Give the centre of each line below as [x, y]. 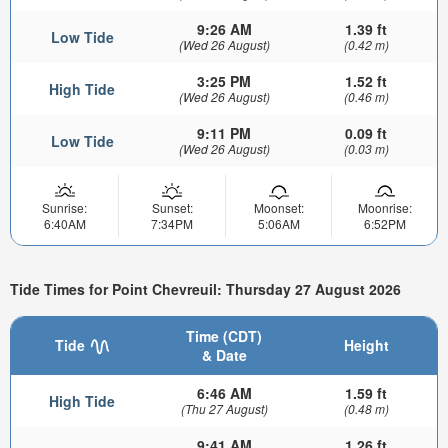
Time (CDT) [224, 335]
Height [366, 344]
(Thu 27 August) [224, 408]
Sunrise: [64, 208]
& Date [224, 354]
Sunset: [172, 208]
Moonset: [278, 208]
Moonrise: [384, 208]
